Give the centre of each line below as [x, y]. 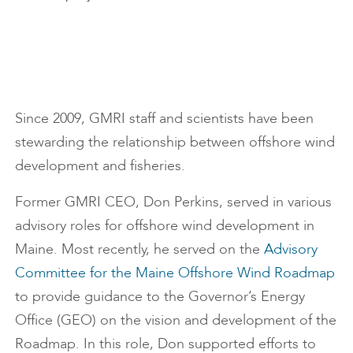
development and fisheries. [100, 165]
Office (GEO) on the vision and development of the [176, 320]
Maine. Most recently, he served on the [139, 249]
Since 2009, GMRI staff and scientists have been [164, 118]
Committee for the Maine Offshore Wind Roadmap [175, 273]
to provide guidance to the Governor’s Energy [160, 296]
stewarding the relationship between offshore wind [175, 142]
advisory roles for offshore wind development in [165, 225]
